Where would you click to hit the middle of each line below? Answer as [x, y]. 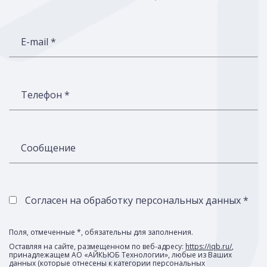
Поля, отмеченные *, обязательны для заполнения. [101, 232]
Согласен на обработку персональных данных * [137, 201]
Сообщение [48, 148]
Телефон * [45, 95]
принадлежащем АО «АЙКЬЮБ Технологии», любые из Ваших [120, 255]
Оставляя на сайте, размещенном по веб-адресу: [97, 247]
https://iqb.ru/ [209, 247]
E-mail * [38, 42]
